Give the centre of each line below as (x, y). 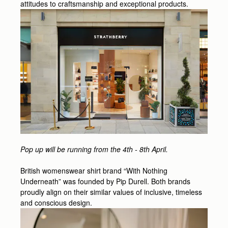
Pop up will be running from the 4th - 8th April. (95, 149)
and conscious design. (56, 202)
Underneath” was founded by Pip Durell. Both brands (105, 181)
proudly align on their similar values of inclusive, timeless (111, 192)
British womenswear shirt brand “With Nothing (94, 170)
